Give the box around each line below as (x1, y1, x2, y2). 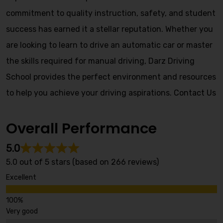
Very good (6, 207, 38, 216)
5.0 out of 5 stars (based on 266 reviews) (6, 157, 159, 167)
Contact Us (174, 88, 216, 98)
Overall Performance (6, 118, 157, 138)
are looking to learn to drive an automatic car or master (6, 40, 213, 50)
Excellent (6, 173, 36, 182)
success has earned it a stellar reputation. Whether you (6, 24, 213, 34)
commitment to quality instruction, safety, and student (6, 8, 216, 18)
